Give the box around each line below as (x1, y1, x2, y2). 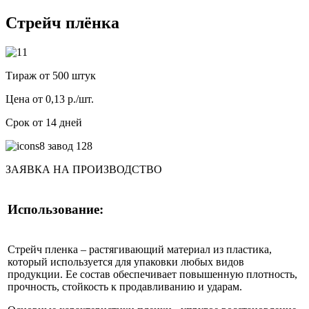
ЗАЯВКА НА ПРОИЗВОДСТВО (6, 163, 162, 175)
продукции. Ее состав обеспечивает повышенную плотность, (8, 268, 297, 280)
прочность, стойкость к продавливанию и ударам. (8, 280, 242, 292)
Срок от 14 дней (6, 116, 82, 128)
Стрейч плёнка (6, 13, 119, 32)
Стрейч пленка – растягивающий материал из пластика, (8, 243, 272, 255)
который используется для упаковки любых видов (8, 255, 244, 268)
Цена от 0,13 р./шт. (6, 92, 94, 105)
